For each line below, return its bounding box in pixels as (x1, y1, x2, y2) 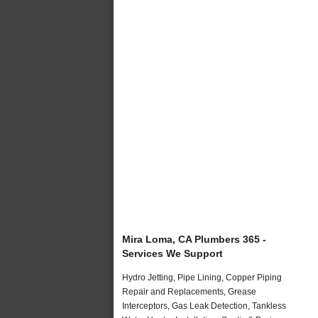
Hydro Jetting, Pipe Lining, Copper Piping (122, 272, 282, 283)
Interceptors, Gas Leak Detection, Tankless (122, 300, 286, 311)
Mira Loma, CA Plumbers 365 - (122, 233, 266, 245)
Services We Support (122, 247, 223, 259)
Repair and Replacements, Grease (122, 286, 256, 297)
